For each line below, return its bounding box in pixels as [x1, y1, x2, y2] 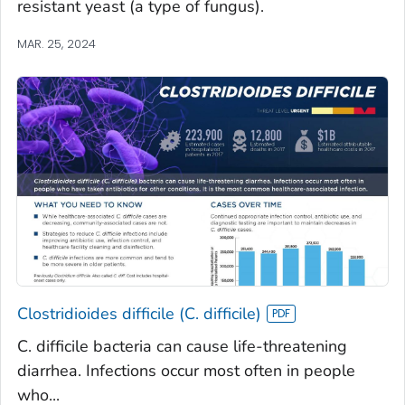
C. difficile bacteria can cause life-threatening [17, 334, 347, 357]
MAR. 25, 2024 [17, 34, 96, 52]
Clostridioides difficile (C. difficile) [17, 302, 261, 325]
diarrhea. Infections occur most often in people [17, 359, 355, 381]
